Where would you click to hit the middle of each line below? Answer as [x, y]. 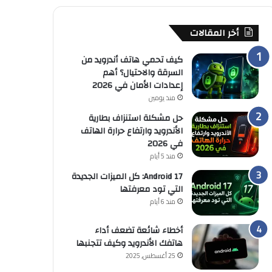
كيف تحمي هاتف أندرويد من [132, 60]
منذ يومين [162, 98]
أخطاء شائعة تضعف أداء [138, 231]
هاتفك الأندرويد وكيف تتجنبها [129, 244]
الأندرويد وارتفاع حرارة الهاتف [131, 131]
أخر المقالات [214, 33]
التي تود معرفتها [151, 190]
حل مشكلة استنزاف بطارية [135, 119]
